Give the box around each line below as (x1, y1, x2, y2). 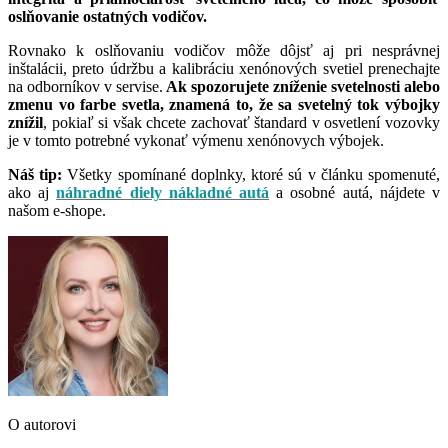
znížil (8, 113, 43, 131)
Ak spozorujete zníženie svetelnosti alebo (163, 77, 440, 95)
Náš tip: (8, 165, 68, 183)
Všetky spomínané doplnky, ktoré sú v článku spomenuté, (67, 165, 441, 183)
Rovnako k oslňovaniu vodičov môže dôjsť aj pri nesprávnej (8, 41, 440, 59)
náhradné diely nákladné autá (56, 183, 270, 201)
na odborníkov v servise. (8, 77, 163, 95)
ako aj (8, 183, 57, 201)
